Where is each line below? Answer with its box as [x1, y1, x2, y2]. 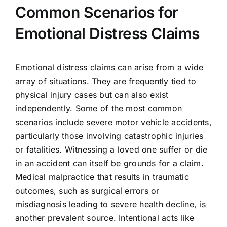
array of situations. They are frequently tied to [15, 76, 197, 87]
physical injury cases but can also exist [15, 90, 169, 100]
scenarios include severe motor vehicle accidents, [15, 117, 212, 128]
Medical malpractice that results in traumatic [15, 172, 189, 182]
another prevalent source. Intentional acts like [15, 213, 195, 223]
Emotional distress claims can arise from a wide [15, 62, 204, 73]
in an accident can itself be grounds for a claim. [15, 158, 204, 169]
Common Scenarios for [15, 3, 178, 22]
